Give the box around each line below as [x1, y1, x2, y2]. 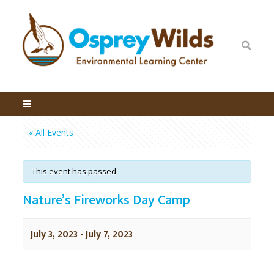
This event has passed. [31, 165, 118, 177]
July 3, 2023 [30, 226, 78, 242]
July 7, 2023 [85, 226, 133, 242]
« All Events [28, 126, 73, 138]
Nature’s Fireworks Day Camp [22, 188, 190, 212]
